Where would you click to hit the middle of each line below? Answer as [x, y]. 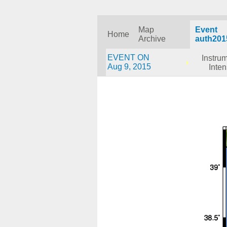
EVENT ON [128, 58]
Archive [152, 39]
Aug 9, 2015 [129, 67]
